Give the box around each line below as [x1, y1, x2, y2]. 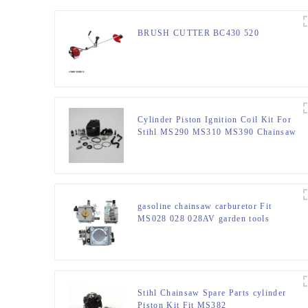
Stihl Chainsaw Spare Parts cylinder [137, 288, 287, 298]
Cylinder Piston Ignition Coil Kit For [137, 115, 291, 125]
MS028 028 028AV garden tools [137, 214, 269, 224]
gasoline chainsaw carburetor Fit [137, 201, 272, 212]
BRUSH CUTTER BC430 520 [137, 28, 260, 38]
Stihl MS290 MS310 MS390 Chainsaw [137, 127, 297, 137]
